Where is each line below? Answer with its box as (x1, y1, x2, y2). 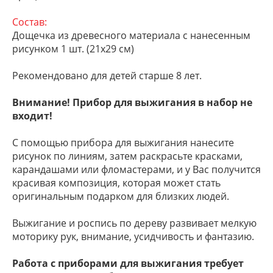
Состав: (12, 15, 47, 29)
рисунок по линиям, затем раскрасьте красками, (12, 149, 243, 163)
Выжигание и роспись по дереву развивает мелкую (12, 216, 257, 230)
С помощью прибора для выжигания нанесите (12, 136, 234, 149)
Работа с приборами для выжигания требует (12, 257, 244, 270)
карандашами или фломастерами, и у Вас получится (12, 163, 261, 176)
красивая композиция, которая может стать (12, 176, 221, 190)
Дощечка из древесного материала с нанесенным (12, 29, 250, 42)
